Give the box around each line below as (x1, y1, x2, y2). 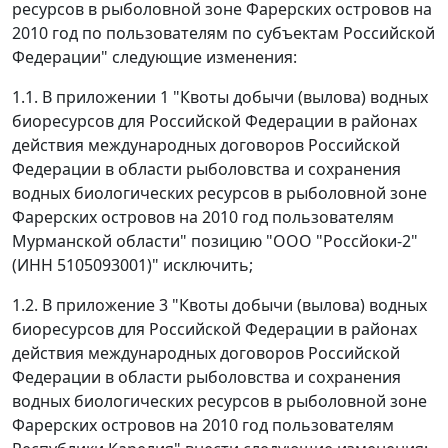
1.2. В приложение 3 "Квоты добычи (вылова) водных (12, 294, 427, 317)
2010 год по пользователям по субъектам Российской (12, 22, 435, 45)
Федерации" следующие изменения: (12, 46, 297, 69)
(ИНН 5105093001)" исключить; (12, 254, 253, 277)
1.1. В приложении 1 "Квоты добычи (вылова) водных (12, 86, 428, 109)
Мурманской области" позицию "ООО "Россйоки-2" (12, 230, 418, 253)
